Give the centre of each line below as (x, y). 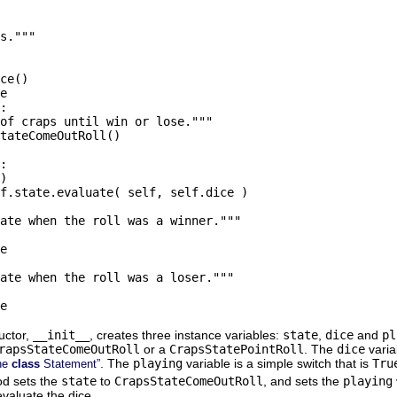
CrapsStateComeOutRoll (189, 381)
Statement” (72, 363)
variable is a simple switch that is (277, 363)
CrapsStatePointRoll (237, 349)
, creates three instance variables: (186, 335)
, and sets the (303, 381)
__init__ (61, 335)
